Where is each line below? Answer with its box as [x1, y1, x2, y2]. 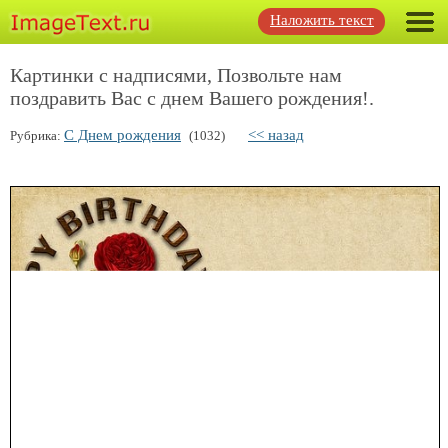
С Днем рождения [64, 127, 181, 143]
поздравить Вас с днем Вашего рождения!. [10, 87, 374, 109]
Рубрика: [10, 128, 64, 143]
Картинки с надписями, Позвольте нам [10, 64, 342, 86]
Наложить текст [270, 12, 374, 28]
